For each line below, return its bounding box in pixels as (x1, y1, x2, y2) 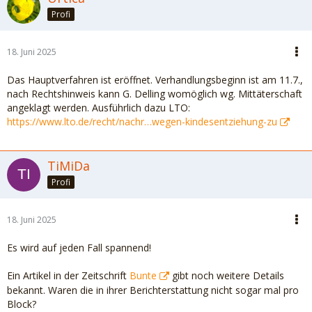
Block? (7, 297, 36, 311)
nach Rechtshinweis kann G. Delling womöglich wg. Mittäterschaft (7, 87, 302, 100)
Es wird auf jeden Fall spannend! (7, 241, 151, 254)
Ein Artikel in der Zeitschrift (7, 269, 130, 282)
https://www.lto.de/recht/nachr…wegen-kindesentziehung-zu (7, 115, 277, 128)
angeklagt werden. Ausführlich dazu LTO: (7, 101, 190, 114)
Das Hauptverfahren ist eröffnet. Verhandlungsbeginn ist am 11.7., (7, 73, 303, 86)
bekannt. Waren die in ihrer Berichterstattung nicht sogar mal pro (7, 283, 299, 297)
